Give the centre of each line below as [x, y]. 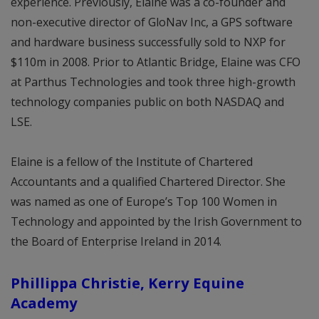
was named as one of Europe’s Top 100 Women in [144, 201]
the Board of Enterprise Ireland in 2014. [116, 241]
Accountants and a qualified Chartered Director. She [148, 181]
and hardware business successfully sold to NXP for [148, 42]
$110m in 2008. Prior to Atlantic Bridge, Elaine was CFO [156, 62]
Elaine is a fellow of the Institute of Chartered [132, 161]
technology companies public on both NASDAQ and [147, 101]
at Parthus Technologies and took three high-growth [153, 82]
